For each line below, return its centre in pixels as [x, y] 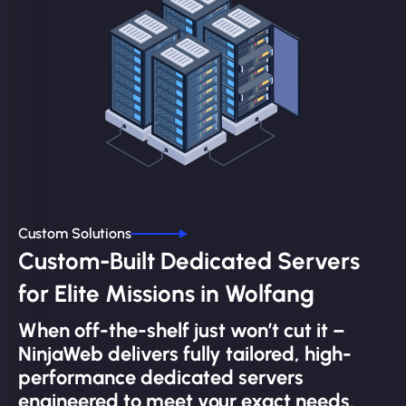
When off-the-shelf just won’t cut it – [182, 331]
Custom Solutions [75, 234]
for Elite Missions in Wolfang [166, 294]
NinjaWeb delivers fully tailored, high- [185, 354]
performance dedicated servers [161, 378]
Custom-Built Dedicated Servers [189, 261]
